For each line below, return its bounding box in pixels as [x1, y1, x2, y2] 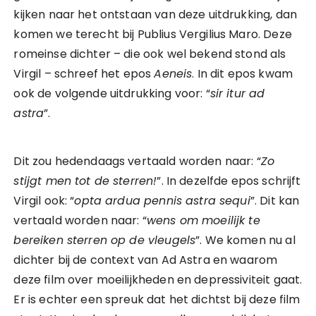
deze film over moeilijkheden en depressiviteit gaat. [13, 272, 303, 288]
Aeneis [154, 66, 193, 82]
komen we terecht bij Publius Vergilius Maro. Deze [13, 26, 292, 42]
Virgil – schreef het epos [13, 66, 154, 82]
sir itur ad [209, 85, 265, 102]
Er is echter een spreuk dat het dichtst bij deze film [13, 291, 300, 308]
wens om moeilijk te [146, 212, 260, 229]
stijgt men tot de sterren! [13, 173, 157, 189]
